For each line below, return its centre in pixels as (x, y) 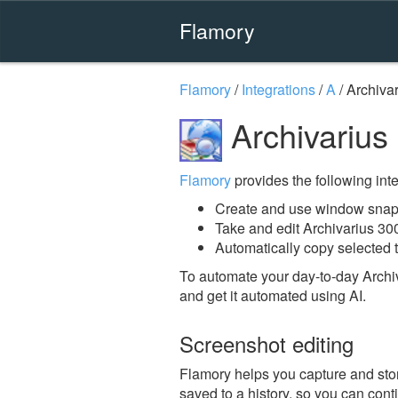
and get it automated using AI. (273, 295)
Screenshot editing (267, 343)
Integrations (279, 89)
